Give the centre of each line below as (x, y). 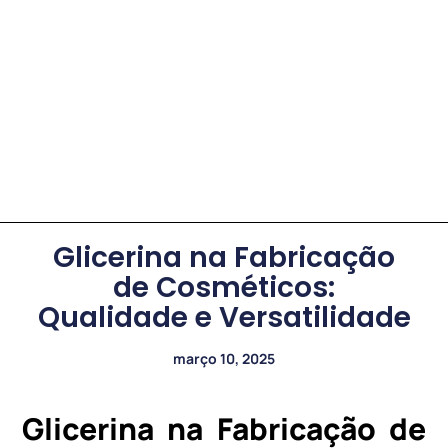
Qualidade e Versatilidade (224, 317)
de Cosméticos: (224, 287)
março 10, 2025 (224, 358)
